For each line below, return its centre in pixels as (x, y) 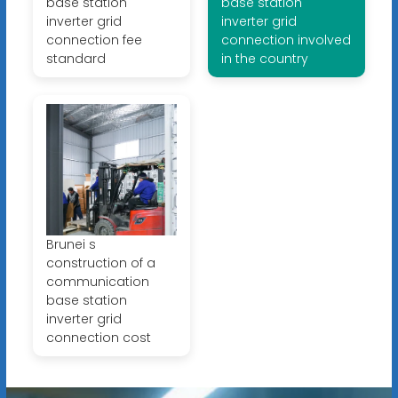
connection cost (98, 337)
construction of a (100, 263)
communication (97, 281)
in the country (264, 59)
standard (76, 59)
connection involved (286, 40)
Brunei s (71, 244)
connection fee (94, 40)
